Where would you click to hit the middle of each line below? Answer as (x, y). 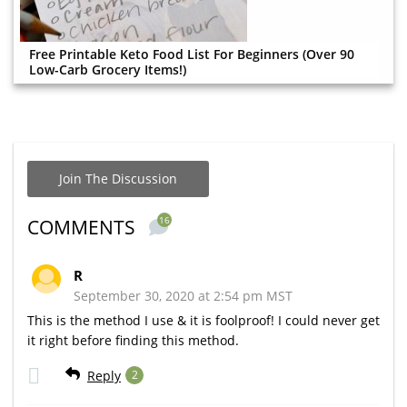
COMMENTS (84, 227)
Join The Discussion (118, 178)
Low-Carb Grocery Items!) (108, 69)
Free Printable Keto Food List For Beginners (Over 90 (192, 54)
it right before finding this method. (133, 340)
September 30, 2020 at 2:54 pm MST (183, 295)
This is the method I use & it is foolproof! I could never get (203, 320)
